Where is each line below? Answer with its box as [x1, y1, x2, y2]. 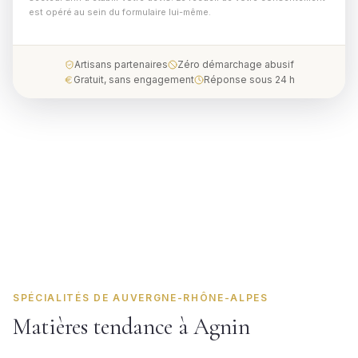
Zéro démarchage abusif [177, 58, 294, 70]
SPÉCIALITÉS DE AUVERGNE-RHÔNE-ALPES [13, 292, 268, 304]
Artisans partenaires [74, 58, 168, 70]
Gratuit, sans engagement [73, 74, 194, 86]
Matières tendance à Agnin [13, 312, 250, 340]
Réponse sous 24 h [203, 74, 295, 86]
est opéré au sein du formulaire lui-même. [29, 6, 211, 18]
